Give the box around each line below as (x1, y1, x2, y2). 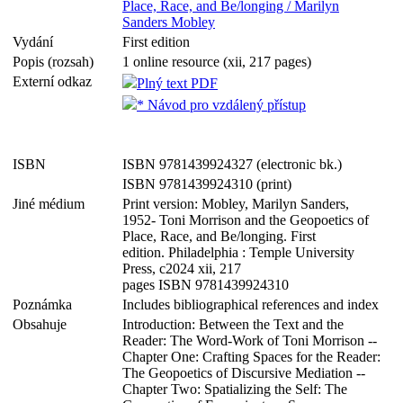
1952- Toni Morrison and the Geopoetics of (122, 212, 369, 228)
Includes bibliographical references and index (122, 297, 379, 312)
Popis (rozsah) (13, 54, 101, 69)
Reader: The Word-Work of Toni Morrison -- (122, 333, 377, 348)
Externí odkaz (13, 74, 99, 89)
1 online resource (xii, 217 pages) (122, 54, 311, 69)
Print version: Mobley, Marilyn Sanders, (122, 196, 349, 211)
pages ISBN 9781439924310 (122, 277, 289, 292)
